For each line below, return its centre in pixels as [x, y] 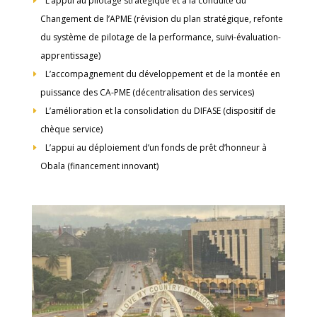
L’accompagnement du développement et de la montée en [162, 74]
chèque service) [71, 129]
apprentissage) [70, 56]
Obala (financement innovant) [99, 166]
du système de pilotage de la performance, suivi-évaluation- [160, 37]
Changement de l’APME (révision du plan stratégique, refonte [161, 19]
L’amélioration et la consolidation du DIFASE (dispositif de [160, 111]
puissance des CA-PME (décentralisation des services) [147, 92]
